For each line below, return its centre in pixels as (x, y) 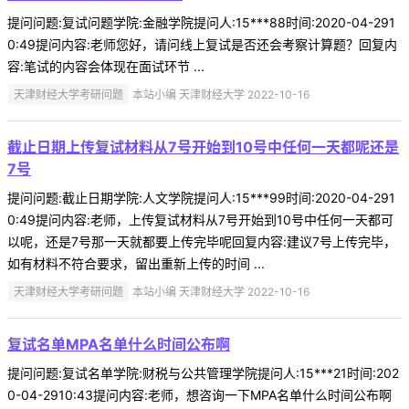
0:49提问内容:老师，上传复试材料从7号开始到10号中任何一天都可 (200, 219)
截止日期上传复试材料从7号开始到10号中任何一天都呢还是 (203, 147)
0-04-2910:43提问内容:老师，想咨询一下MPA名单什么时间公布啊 (199, 394)
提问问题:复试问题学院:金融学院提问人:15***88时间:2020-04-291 (201, 22)
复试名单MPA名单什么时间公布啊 (119, 344)
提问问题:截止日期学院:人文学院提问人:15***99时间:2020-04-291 (201, 197)
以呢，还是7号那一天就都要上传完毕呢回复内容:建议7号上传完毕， (202, 241)
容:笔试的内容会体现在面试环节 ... (106, 66)
